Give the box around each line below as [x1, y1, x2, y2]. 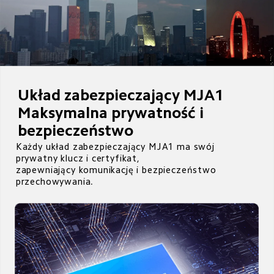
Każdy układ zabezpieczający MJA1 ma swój [15, 142, 218, 152]
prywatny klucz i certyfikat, [15, 154, 143, 163]
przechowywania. [15, 177, 94, 187]
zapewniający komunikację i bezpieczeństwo [15, 165, 220, 175]
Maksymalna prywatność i [17, 104, 207, 120]
